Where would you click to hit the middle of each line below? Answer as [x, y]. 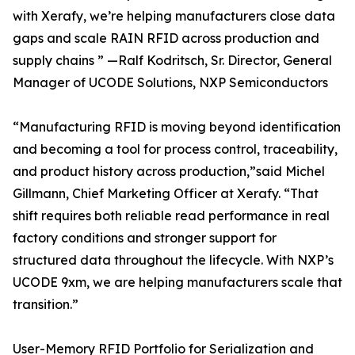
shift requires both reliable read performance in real [171, 216]
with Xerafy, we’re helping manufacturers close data [174, 16]
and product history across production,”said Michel [169, 171]
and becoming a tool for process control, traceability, [175, 149]
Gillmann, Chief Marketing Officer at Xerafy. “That [166, 193]
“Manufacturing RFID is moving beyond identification [177, 127]
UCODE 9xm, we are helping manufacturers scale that [177, 282]
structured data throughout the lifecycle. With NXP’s [173, 260]
